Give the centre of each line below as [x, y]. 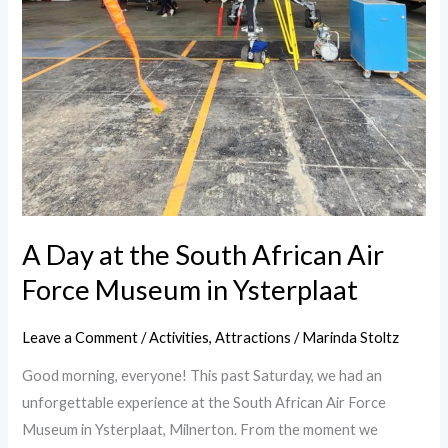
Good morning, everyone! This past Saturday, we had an [202, 376]
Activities [179, 337]
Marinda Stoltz [351, 337]
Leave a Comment [80, 337]
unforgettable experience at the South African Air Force [204, 403]
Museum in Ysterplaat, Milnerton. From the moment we [200, 430]
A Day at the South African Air [203, 255]
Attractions [253, 337]
